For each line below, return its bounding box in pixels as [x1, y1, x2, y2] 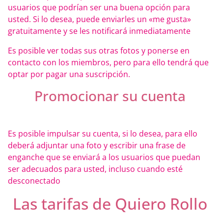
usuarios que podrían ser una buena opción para [8, 2, 190, 13]
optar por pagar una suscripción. [8, 69, 130, 80]
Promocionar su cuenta [34, 86, 186, 106]
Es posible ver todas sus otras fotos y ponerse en [8, 45, 190, 56]
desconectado [8, 175, 60, 187]
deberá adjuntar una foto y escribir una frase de [8, 140, 186, 151]
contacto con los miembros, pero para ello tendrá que [8, 57, 209, 68]
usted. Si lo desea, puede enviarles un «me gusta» [8, 14, 191, 25]
